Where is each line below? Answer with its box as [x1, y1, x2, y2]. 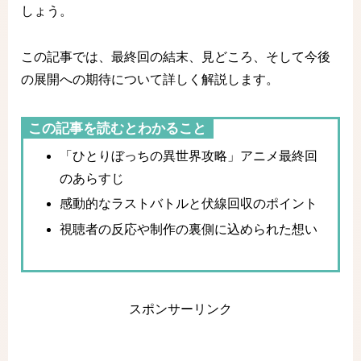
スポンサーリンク [129, 302, 232, 317]
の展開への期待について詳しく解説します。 [21, 73, 279, 87]
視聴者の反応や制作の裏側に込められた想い [60, 222, 318, 236]
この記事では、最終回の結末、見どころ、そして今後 [21, 50, 330, 64]
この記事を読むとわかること [28, 121, 206, 137]
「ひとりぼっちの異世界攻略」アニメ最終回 [60, 149, 318, 164]
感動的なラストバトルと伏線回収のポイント [60, 197, 318, 211]
